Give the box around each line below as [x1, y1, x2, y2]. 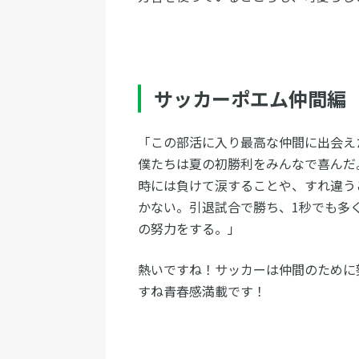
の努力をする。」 [138, 219, 240, 239]
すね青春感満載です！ [138, 281, 266, 301]
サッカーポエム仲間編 [154, 84, 346, 113]
